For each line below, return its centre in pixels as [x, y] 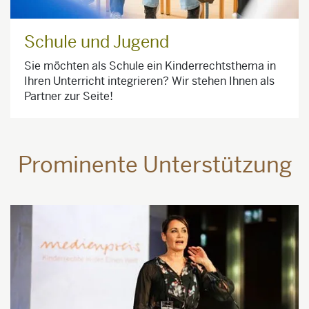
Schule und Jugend [97, 42]
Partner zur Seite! [69, 96]
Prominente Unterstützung [154, 165]
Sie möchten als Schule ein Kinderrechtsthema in [150, 66]
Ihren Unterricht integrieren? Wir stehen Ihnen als [149, 81]
